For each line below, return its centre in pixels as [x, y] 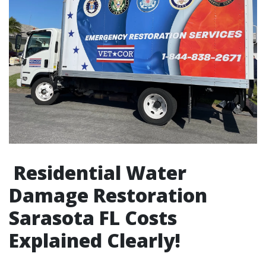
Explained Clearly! [95, 240]
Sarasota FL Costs [93, 217]
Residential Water [98, 172]
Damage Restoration [108, 195]
